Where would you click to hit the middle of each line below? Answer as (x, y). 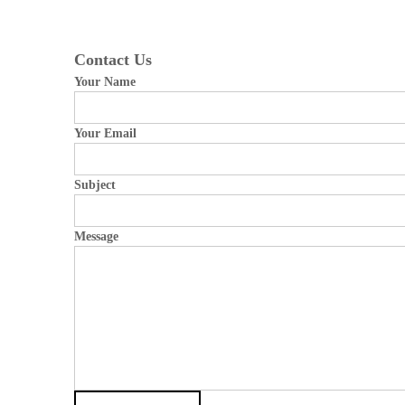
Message (96, 236)
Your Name (105, 82)
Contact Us (113, 60)
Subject (95, 185)
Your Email (105, 133)
